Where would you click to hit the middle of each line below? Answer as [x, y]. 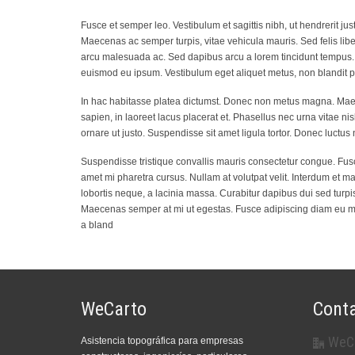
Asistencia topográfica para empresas [162, 341]
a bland [97, 225]
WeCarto [114, 309]
